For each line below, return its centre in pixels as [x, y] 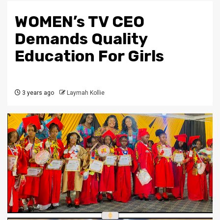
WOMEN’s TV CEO [80, 22]
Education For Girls [89, 56]
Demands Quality [81, 39]
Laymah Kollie [86, 93]
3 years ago [37, 93]
